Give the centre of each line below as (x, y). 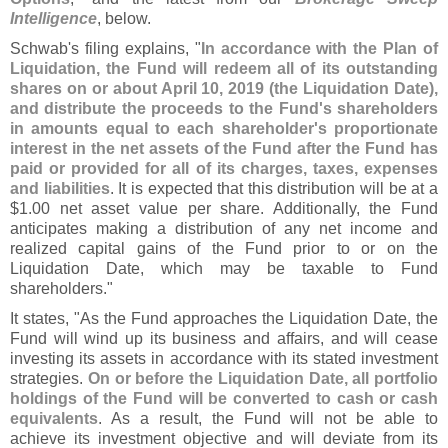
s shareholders (380, 108)
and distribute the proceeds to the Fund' (166, 108)
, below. (124, 18)
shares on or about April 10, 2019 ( (142, 88)
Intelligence (53, 18)
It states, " (45, 318)
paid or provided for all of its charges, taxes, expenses (224, 168)
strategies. (49, 378)
